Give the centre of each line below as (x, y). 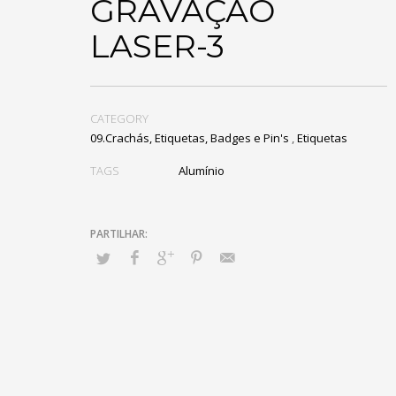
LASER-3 (157, 46)
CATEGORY (119, 118)
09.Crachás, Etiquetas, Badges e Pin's (190, 138)
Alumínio (202, 171)
